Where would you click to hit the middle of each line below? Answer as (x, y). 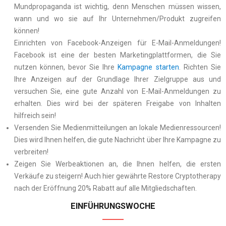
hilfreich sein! (35, 116)
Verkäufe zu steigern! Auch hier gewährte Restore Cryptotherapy (117, 176)
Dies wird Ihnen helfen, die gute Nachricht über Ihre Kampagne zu (117, 140)
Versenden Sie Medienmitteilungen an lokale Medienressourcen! (117, 128)
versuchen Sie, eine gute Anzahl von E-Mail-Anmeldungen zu (117, 92)
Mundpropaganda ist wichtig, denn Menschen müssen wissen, (117, 7)
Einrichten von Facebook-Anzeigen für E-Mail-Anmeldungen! (117, 43)
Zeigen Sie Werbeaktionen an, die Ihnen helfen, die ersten (117, 164)
